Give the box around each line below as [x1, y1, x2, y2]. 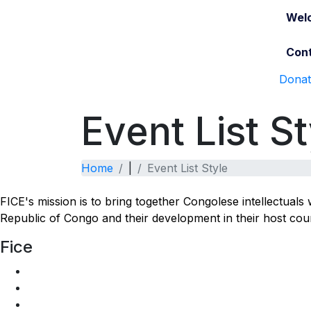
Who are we [28, 280, 92, 294]
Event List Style [147, 160, 228, 175]
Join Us [28, 263, 69, 278]
